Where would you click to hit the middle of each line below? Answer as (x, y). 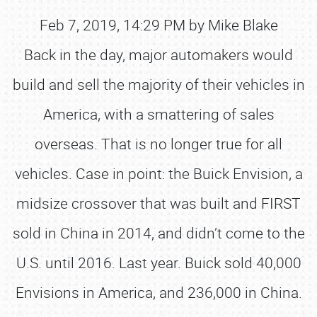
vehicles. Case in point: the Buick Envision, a (158, 173)
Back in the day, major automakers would (158, 54)
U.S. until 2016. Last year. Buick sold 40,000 (158, 263)
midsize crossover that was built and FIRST (158, 203)
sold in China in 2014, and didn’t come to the (158, 233)
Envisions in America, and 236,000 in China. (158, 292)
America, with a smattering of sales (158, 114)
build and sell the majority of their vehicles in (158, 84)
